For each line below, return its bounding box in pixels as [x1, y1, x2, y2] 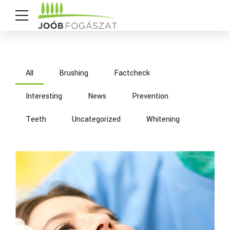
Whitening [146, 113, 180, 125]
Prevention [132, 90, 168, 102]
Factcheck [114, 67, 150, 79]
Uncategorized [72, 113, 121, 125]
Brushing [59, 67, 88, 79]
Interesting [26, 90, 62, 102]
